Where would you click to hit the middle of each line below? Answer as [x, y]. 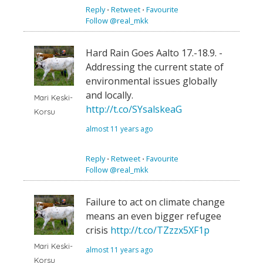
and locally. [109, 95]
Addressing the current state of [155, 67]
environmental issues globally [151, 81]
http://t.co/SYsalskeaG [134, 109]
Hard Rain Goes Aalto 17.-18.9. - [154, 53]
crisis [98, 230]
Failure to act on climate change [155, 202]
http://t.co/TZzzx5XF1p [160, 230]
